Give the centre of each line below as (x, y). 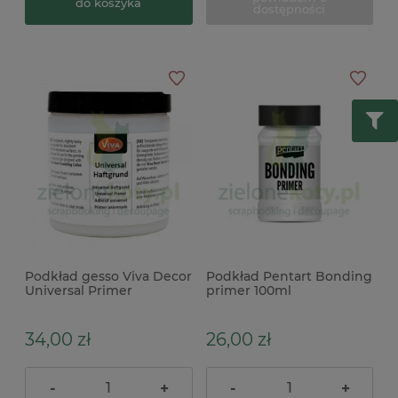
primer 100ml (248, 290)
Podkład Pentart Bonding (289, 276)
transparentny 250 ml (94, 304)
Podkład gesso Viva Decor (108, 276)
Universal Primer (79, 290)
